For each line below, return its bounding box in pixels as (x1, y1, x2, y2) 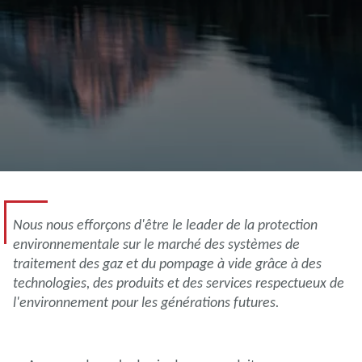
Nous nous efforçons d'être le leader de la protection (13, 216, 318, 234)
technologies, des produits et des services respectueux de (13, 274, 344, 292)
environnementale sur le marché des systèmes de (13, 235, 300, 253)
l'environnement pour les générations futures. (13, 293, 283, 311)
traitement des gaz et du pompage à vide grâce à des (13, 255, 322, 272)
